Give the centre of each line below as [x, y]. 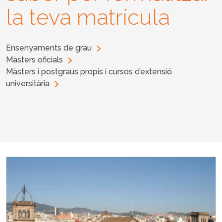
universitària [28, 83]
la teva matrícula [88, 17]
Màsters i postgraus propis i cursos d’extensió [89, 71]
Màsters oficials [34, 59]
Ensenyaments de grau [49, 48]
